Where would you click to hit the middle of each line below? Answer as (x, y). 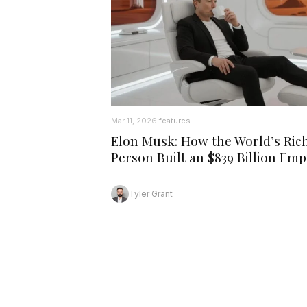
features (175, 120)
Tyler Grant (151, 194)
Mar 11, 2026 (134, 120)
